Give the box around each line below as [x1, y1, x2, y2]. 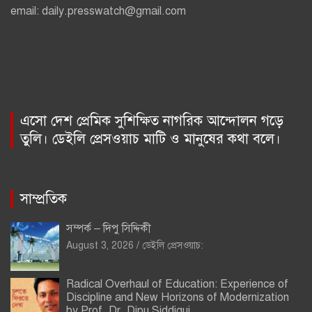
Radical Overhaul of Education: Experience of [66, 277, 288, 292]
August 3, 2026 [66, 240, 134, 252]
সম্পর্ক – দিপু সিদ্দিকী [66, 221, 151, 236]
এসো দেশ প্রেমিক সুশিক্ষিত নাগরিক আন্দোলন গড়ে [20, 112, 283, 130]
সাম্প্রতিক [20, 190, 67, 208]
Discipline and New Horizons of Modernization [66, 290, 289, 305]
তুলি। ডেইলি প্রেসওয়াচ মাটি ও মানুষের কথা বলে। [20, 130, 281, 148]
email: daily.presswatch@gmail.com [10, 4, 186, 19]
